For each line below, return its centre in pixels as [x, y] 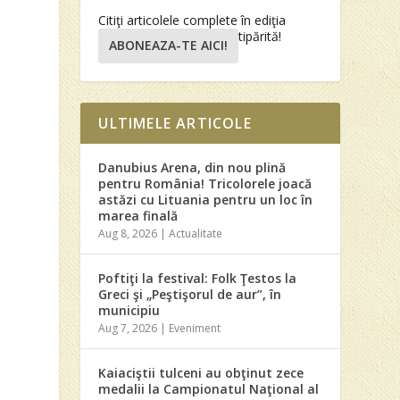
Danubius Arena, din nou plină [192, 167]
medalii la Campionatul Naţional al [209, 388]
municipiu [129, 310]
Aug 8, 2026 [128, 233]
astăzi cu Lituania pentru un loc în [206, 199]
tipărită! [260, 36]
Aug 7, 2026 [128, 328]
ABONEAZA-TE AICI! [169, 46]
